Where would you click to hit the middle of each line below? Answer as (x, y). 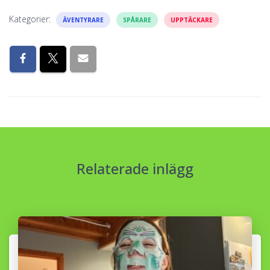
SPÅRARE (137, 20)
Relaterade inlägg (135, 169)
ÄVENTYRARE (83, 20)
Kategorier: (31, 19)
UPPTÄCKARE (192, 20)
